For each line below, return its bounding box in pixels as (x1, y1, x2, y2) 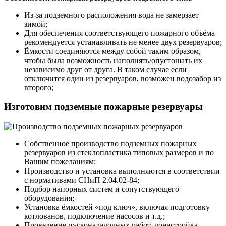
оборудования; (24, 193, 74, 202)
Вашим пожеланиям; (24, 157, 96, 166)
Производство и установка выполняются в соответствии (24, 166, 220, 175)
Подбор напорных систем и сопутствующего (24, 184, 179, 193)
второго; (24, 83, 53, 92)
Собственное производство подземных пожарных (24, 139, 197, 148)
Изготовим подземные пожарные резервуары (4, 101, 203, 112)
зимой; (24, 19, 47, 28)
